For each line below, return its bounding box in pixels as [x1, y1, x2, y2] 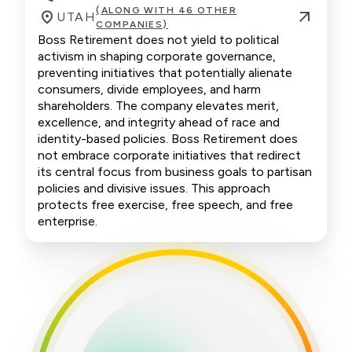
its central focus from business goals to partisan [38, 163, 312, 179]
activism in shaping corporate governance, [38, 48, 276, 64]
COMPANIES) [96, 18, 168, 30]
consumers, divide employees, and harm [38, 81, 261, 97]
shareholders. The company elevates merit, [38, 97, 279, 113]
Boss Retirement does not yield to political [38, 31, 279, 47]
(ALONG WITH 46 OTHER [96, 4, 237, 16]
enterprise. [38, 213, 97, 229]
